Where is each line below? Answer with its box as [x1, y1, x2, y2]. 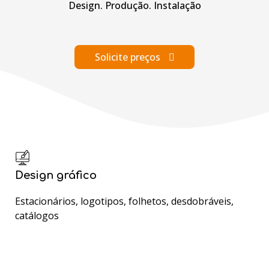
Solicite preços [94, 50, 160, 64]
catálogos [15, 209, 59, 222]
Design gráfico [15, 169, 97, 181]
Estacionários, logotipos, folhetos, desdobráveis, [15, 195, 234, 208]
